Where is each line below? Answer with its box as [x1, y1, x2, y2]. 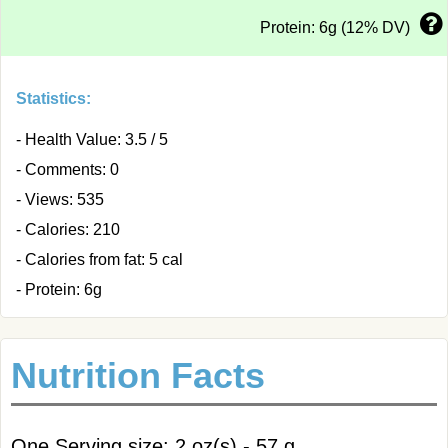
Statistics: [16, 90, 91, 107]
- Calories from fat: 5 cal [16, 251, 183, 268]
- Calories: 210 [16, 221, 120, 238]
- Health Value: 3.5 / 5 [16, 131, 168, 148]
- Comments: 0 [16, 161, 119, 178]
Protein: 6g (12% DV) [260, 19, 410, 36]
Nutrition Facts [11, 355, 265, 396]
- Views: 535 [16, 191, 104, 208]
